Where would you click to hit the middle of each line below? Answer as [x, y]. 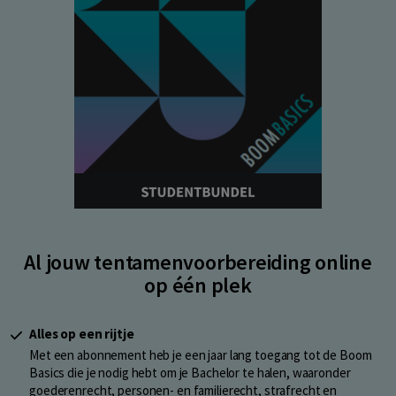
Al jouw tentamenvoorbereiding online [198, 263]
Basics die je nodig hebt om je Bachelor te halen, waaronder [190, 373]
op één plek [198, 286]
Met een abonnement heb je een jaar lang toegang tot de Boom [201, 355]
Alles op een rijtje [82, 334]
